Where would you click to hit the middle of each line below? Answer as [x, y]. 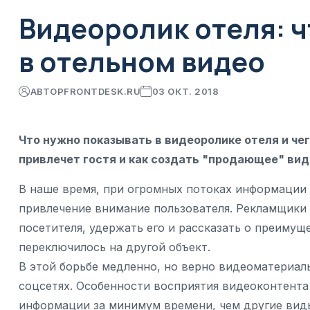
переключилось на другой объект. [115, 247]
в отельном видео [142, 61]
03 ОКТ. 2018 [185, 92]
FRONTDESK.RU [102, 92]
